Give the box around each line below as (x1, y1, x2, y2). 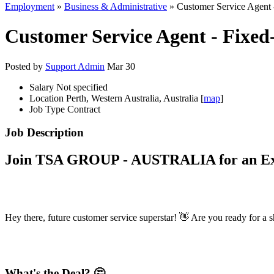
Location (29, 92, 66, 103)
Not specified (56, 81, 108, 92)
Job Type (29, 103, 67, 114)
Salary (29, 81, 56, 92)
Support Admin (45, 61, 105, 72)
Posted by (5, 61, 45, 72)
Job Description (5, 126, 84, 139)
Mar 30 (107, 61, 135, 72)
